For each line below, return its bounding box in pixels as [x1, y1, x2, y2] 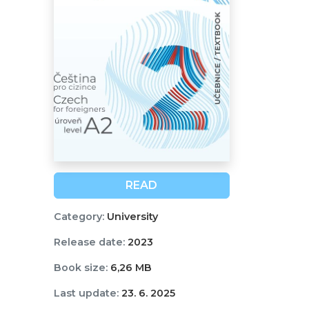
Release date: [53, 236, 125, 249]
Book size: [53, 261, 108, 275]
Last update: [53, 287, 119, 300]
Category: [53, 210, 104, 223]
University [103, 210, 158, 223]
